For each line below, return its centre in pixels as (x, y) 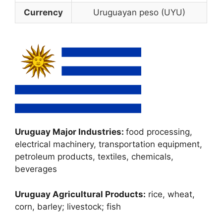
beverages (36, 169)
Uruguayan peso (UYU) (139, 12)
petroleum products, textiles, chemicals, (94, 157)
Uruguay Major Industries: (70, 132)
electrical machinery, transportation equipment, (109, 144)
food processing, (159, 132)
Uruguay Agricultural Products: (80, 194)
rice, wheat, (170, 194)
